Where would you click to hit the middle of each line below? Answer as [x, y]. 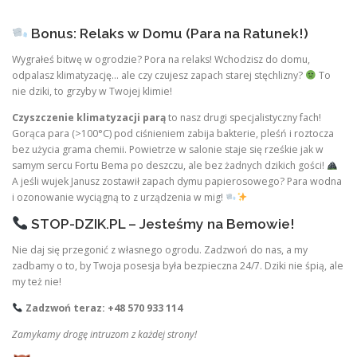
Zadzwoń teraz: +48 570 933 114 [104, 308]
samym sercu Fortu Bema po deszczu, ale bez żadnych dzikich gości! [169, 165]
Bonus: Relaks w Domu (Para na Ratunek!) [168, 33]
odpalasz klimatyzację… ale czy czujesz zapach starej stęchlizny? [159, 75]
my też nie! [37, 281]
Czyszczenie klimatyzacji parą [89, 117]
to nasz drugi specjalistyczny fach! [243, 117]
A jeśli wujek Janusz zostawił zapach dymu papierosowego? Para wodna [177, 181]
